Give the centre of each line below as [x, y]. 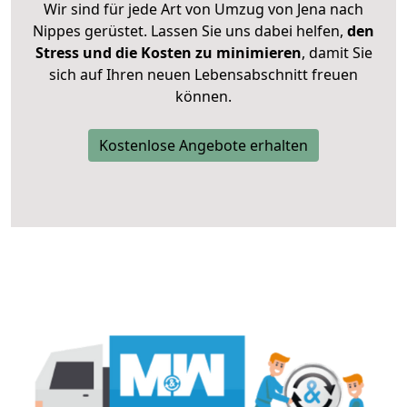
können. [203, 97]
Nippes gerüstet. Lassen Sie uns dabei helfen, [188, 31]
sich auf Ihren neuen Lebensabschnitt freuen [203, 75]
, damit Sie [337, 53]
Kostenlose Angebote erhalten [203, 146]
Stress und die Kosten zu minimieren [168, 53]
